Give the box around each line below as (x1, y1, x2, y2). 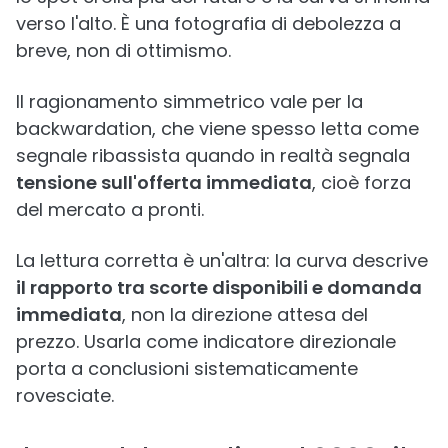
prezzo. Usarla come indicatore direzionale (16, 329, 396, 354)
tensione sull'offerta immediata (16, 170, 312, 195)
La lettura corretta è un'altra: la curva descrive (16, 248, 428, 273)
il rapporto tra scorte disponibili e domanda (16, 275, 422, 300)
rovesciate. (16, 383, 114, 408)
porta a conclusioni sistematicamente (16, 356, 358, 381)
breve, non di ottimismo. (16, 38, 231, 63)
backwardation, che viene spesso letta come (16, 116, 419, 141)
